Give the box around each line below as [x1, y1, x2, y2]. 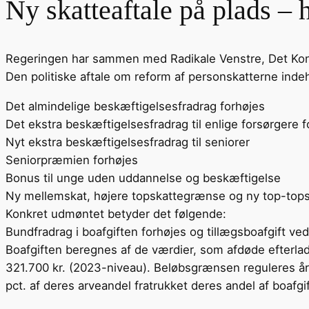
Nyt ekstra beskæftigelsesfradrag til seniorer [6, 134, 250, 149]
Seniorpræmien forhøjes [6, 152, 138, 167]
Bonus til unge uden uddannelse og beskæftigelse [6, 170, 281, 185]
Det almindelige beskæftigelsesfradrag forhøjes [6, 99, 265, 113]
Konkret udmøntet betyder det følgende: [6, 206, 226, 221]
